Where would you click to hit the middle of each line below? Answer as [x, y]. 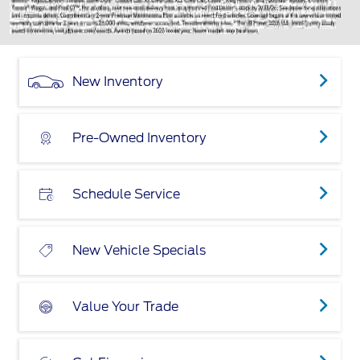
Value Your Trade [125, 307]
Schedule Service [126, 194]
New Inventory [117, 82]
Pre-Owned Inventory [139, 138]
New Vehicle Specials [139, 250]
